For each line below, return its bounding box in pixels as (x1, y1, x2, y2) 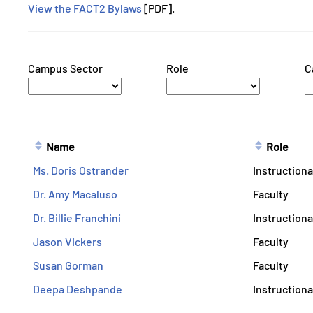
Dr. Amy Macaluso (32, 187, 117, 201)
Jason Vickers (32, 235, 102, 248)
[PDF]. (142, 1, 175, 15)
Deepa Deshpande (32, 282, 122, 296)
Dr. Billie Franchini (32, 211, 121, 224)
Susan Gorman (32, 259, 103, 272)
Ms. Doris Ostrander (32, 163, 129, 177)
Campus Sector (28, 61, 103, 75)
